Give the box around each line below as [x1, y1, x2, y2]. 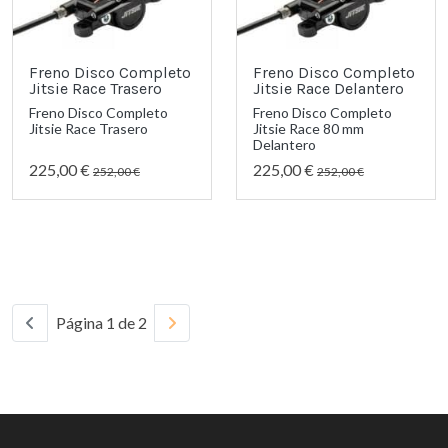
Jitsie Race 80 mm [253, 119, 364, 137]
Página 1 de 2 [56, 313, 147, 333]
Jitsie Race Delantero [253, 78, 404, 98]
